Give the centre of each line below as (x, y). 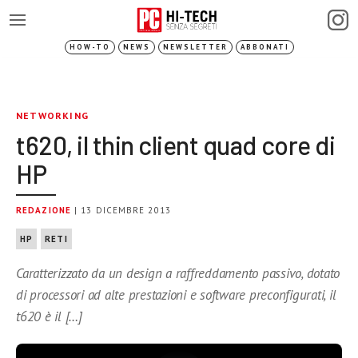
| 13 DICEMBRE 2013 (121, 210)
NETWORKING (52, 115)
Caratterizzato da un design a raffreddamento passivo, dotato (178, 273)
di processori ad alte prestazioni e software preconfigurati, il (176, 295)
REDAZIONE (44, 210)
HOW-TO (89, 47)
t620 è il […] (49, 316)
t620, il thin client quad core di (176, 145)
